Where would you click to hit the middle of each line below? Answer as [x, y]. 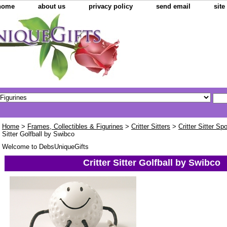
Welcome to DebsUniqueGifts [45, 147]
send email [173, 6]
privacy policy [111, 6]
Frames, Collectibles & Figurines [75, 127]
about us [52, 6]
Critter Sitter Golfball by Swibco [152, 163]
